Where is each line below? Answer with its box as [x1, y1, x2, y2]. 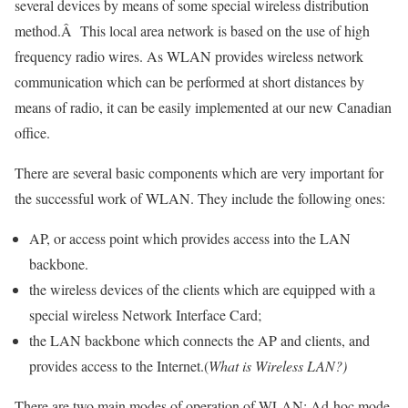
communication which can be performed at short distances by [15, 72, 364, 91]
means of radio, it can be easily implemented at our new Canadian [15, 97, 392, 117]
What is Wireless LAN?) [209, 356, 347, 375]
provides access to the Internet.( [29, 356, 209, 375]
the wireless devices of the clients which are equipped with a [29, 280, 375, 299]
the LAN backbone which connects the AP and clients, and [29, 331, 370, 350]
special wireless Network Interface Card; [29, 305, 261, 324]
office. [15, 123, 50, 142]
